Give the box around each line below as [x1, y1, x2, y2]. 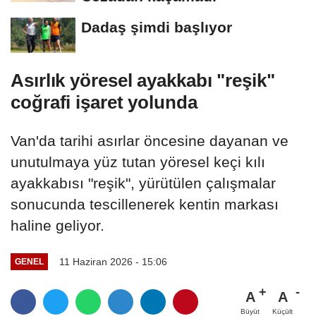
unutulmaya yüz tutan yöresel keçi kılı [11, 153, 265, 170]
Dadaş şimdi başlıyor [81, 19, 232, 36]
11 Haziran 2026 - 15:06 [59, 255, 167, 267]
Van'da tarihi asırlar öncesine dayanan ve [11, 132, 288, 149]
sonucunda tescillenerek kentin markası [11, 195, 279, 212]
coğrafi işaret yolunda [11, 91, 202, 113]
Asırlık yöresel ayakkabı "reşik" [11, 69, 275, 91]
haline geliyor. [11, 217, 109, 233]
